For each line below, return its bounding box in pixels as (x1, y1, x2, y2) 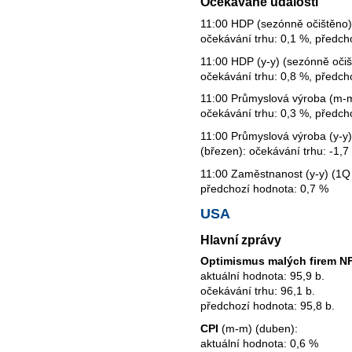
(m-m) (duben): (218, 321, 298, 335)
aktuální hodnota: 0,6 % (200, 336, 318, 350)
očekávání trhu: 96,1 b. (200, 284, 315, 298)
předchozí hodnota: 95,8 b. (200, 299, 335, 313)
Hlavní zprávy (200, 232, 281, 247)
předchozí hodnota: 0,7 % (200, 181, 328, 195)
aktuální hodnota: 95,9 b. (200, 269, 324, 283)
